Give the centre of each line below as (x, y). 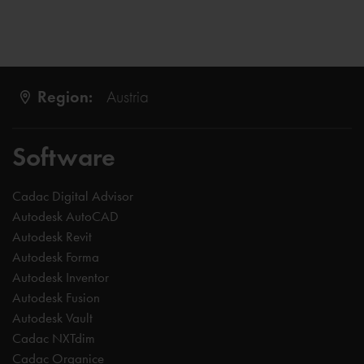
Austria (127, 96)
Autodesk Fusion (56, 297)
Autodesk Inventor (61, 277)
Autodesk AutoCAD (65, 216)
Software (64, 157)
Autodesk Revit (52, 236)
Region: (65, 97)
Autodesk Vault (52, 318)
